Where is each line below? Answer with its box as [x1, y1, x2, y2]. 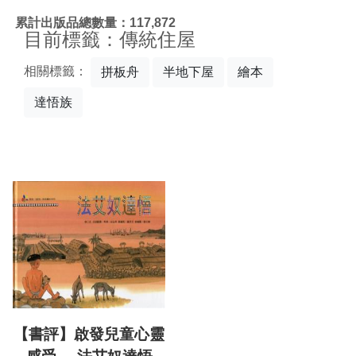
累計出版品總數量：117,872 [15, 15, 176, 29]
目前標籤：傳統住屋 [24, 29, 195, 50]
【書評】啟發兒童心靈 [14, 326, 164, 343]
